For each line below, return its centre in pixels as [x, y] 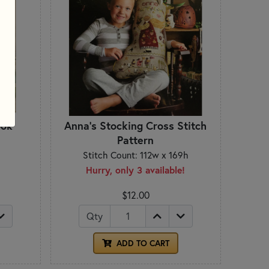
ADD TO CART [141, 243]
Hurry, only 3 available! [136, 170]
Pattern [136, 140]
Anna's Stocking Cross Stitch [136, 125]
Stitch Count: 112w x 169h [135, 155]
